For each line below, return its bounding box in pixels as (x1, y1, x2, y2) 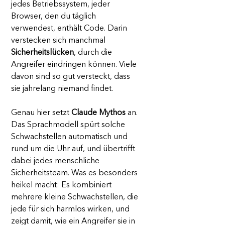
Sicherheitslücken (11, 49, 74, 57)
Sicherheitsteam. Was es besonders (11, 169, 140, 178)
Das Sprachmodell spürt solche (11, 121, 127, 130)
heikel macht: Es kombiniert (11, 181, 114, 190)
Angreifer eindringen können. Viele (11, 61, 139, 69)
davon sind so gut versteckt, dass (11, 73, 132, 81)
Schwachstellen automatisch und (11, 133, 130, 142)
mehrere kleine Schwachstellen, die (11, 193, 140, 202)
